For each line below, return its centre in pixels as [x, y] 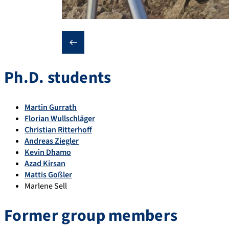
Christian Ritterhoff [58, 130]
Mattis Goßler [48, 175]
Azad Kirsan [45, 164]
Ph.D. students [58, 77]
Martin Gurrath [51, 108]
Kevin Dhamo [48, 153]
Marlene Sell [46, 186]
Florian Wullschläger [60, 119]
